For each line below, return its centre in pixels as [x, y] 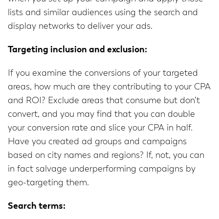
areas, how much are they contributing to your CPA [109, 87]
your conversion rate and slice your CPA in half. [100, 128]
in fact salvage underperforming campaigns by [102, 169]
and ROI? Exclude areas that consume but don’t [104, 101]
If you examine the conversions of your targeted [103, 74]
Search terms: [37, 207]
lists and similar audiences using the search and [103, 13]
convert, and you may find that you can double [101, 115]
